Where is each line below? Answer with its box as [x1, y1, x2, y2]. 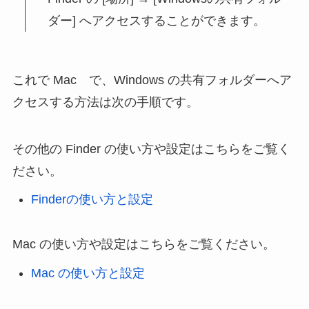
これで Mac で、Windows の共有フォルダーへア [12, 72, 292, 87]
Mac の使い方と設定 [30, 266, 145, 280]
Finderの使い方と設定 [30, 192, 153, 207]
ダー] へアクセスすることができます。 [48, 14, 266, 28]
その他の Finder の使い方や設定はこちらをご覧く [12, 141, 290, 156]
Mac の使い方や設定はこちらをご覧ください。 [12, 237, 275, 251]
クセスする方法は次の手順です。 [12, 94, 199, 109]
